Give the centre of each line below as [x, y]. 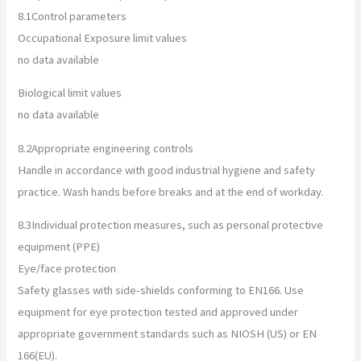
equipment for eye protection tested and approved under [158, 312]
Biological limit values [70, 93]
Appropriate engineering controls [113, 148]
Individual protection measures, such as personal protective [178, 225]
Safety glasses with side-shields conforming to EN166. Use [161, 290]
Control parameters [79, 16]
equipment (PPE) [59, 247]
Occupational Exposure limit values [103, 37]
